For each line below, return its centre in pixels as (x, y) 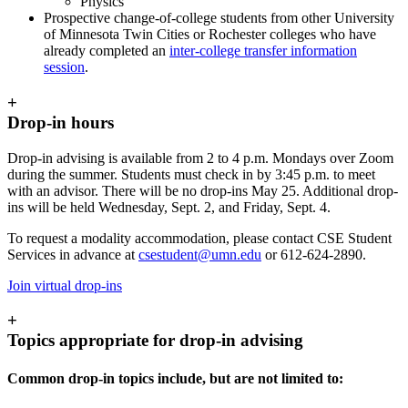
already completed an (107, 51)
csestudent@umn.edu (200, 254)
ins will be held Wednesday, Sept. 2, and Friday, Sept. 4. (169, 207)
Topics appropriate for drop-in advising (155, 341)
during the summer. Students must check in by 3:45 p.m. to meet (191, 174)
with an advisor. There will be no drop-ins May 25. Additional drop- (203, 190)
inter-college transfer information (263, 51)
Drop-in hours (61, 123)
